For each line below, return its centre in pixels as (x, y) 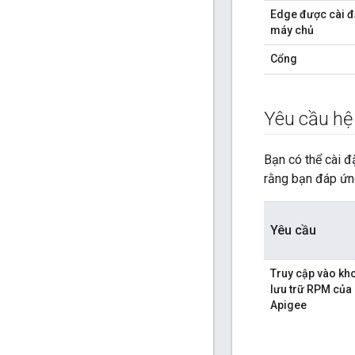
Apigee (288, 305)
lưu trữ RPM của (311, 290)
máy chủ (292, 31)
